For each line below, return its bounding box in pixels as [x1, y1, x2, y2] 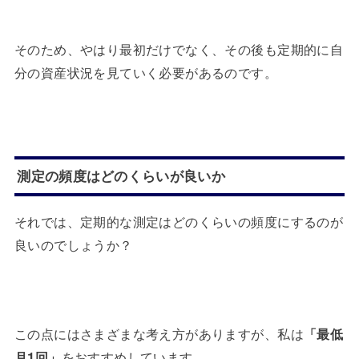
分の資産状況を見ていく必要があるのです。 [14, 62, 278, 82]
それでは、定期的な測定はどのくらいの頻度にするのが [14, 212, 344, 232]
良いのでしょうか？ [14, 235, 133, 255]
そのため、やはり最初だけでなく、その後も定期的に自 [14, 38, 344, 58]
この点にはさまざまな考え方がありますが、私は [14, 323, 304, 343]
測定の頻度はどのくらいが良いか [17, 166, 225, 186]
